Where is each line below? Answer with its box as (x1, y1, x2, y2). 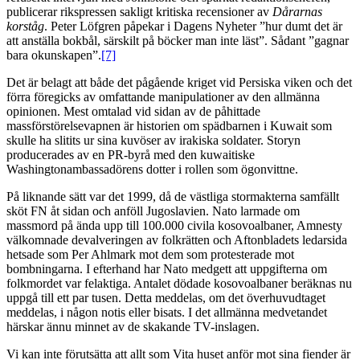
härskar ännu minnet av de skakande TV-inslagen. (6, 320, 260, 334)
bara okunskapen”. (6, 48, 101, 63)
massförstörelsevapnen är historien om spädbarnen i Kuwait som (6, 119, 332, 133)
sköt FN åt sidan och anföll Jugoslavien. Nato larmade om (6, 204, 300, 219)
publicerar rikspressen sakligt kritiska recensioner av (6, 5, 272, 19)
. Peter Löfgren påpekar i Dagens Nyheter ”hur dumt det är (44, 19, 342, 34)
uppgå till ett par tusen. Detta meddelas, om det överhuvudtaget (6, 291, 325, 305)
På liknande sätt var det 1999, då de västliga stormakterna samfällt (6, 190, 339, 204)
